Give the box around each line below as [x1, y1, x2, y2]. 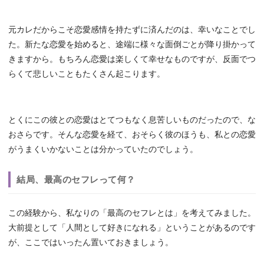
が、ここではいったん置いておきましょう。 [8, 238, 173, 247]
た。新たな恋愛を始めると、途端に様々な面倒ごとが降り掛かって [8, 40, 256, 49]
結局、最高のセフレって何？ [16, 174, 136, 185]
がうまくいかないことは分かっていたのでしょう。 [8, 145, 198, 154]
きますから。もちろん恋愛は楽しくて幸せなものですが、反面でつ [8, 55, 256, 64]
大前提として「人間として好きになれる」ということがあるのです [8, 223, 256, 233]
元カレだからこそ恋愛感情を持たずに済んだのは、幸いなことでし [8, 25, 256, 35]
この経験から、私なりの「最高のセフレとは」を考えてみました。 [8, 209, 256, 218]
